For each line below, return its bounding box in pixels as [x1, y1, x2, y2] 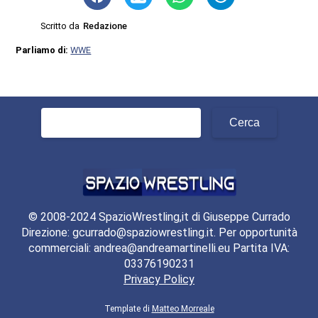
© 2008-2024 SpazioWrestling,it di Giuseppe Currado [28, 210, 290, 224]
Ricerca [40, 108, 78, 122]
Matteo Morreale [151, 304, 214, 314]
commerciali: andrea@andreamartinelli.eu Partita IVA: [28, 241, 290, 256]
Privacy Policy [124, 273, 194, 287]
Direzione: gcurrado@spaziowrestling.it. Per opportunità [21, 226, 297, 240]
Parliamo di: [16, 44, 71, 55]
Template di [104, 304, 152, 314]
